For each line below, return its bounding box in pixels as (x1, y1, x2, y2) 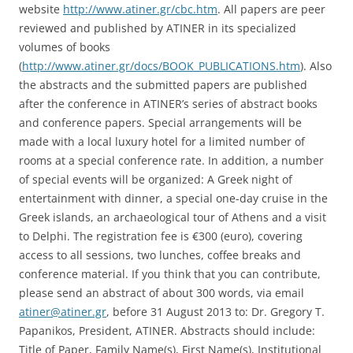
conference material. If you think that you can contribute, (19, 266, 321, 281)
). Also (300, 58, 332, 73)
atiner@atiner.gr (19, 304, 106, 319)
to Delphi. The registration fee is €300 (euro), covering (19, 229, 303, 243)
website (19, 2, 63, 17)
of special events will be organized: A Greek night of (19, 172, 292, 187)
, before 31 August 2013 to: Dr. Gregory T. (106, 304, 325, 319)
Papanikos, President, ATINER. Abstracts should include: (19, 323, 315, 338)
